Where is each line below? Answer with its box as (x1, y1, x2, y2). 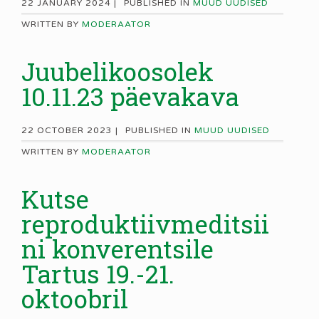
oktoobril (21, 282, 128, 315)
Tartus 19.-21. (21, 257, 174, 291)
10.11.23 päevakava (21, 80, 239, 113)
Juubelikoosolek (21, 55, 214, 88)
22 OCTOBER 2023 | (21, 125, 118, 136)
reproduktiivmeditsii (21, 207, 269, 241)
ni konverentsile (21, 232, 214, 266)
